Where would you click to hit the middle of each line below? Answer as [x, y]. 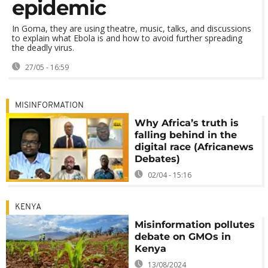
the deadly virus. [43, 48]
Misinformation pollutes [195, 225]
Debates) [158, 159]
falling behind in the [186, 135]
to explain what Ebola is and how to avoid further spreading [127, 38]
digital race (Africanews [194, 147]
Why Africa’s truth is [187, 123]
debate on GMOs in [183, 237]
